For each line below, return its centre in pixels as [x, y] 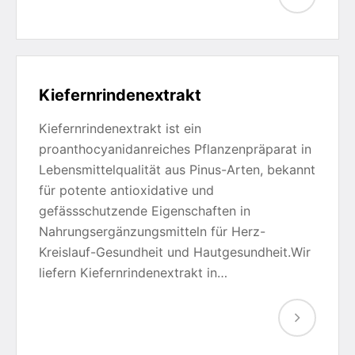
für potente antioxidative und [126, 190]
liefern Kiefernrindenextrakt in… [133, 273]
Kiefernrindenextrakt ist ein [120, 128]
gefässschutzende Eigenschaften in [145, 211]
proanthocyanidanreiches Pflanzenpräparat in [175, 149]
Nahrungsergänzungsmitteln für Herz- [152, 231]
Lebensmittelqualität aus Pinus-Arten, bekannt [177, 170]
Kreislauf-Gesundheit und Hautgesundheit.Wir [175, 252]
